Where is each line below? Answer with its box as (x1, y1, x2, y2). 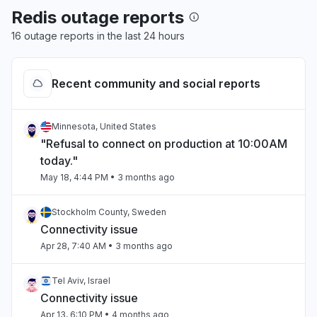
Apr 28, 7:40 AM (40, 241, 106, 251)
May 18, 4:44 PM (40, 172, 108, 183)
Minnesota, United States (52, 121, 156, 132)
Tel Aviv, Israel (52, 275, 110, 286)
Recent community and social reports (52, 76, 260, 91)
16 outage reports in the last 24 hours (11, 30, 185, 42)
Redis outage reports (11, 7, 188, 28)
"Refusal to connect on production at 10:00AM (40, 137, 287, 151)
